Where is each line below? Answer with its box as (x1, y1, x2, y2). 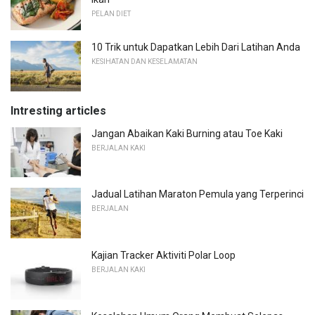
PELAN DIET (91, 10, 131, 18)
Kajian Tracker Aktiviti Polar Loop (91, 249, 236, 261)
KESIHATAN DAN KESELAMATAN (91, 57, 198, 65)
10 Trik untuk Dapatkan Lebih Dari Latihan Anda (91, 41, 300, 53)
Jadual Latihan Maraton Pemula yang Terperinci (91, 188, 304, 200)
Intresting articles (11, 103, 106, 117)
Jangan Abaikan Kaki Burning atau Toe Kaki (91, 127, 283, 139)
